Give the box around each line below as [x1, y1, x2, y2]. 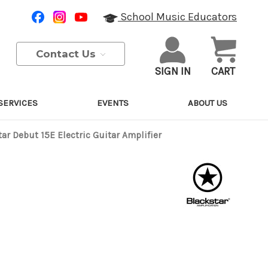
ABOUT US [187, 97, 227, 108]
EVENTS [96, 97, 129, 108]
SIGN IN [154, 64, 191, 78]
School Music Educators [117, 10, 237, 24]
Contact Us [35, 47, 99, 60]
